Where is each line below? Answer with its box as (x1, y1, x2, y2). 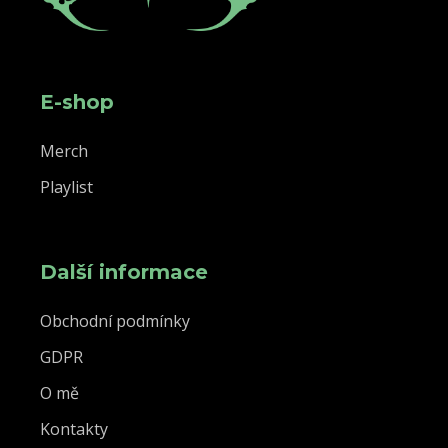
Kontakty (40, 418, 108, 440)
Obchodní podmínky (40, 310, 190, 332)
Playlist (40, 176, 93, 198)
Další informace (40, 260, 208, 284)
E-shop (40, 90, 114, 114)
